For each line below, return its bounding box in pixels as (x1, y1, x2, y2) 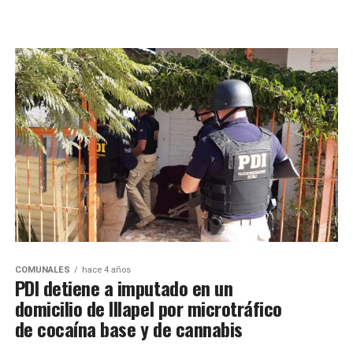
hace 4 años (81, 265, 131, 276)
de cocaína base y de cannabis (14, 314, 243, 344)
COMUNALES (14, 265, 70, 276)
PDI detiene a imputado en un (14, 273, 233, 303)
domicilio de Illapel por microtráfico (14, 294, 282, 323)
